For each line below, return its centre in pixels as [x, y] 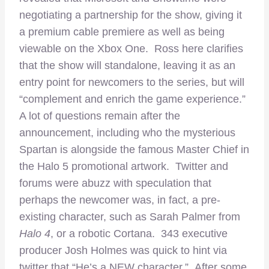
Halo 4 [35, 234]
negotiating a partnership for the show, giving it [131, 15]
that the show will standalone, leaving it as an [127, 66]
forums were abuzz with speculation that [115, 183]
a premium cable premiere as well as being [122, 32]
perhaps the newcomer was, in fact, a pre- [120, 200]
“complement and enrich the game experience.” [132, 99]
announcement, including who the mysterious [127, 133]
